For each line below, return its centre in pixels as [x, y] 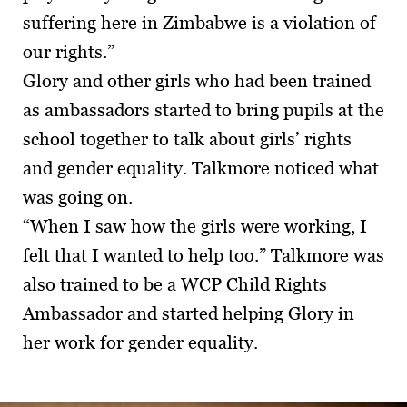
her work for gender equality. [140, 343]
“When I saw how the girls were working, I [195, 227]
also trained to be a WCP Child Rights [175, 285]
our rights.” [69, 52]
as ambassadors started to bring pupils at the [203, 110]
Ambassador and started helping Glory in [189, 314]
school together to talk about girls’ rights [187, 139]
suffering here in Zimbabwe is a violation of [199, 23]
